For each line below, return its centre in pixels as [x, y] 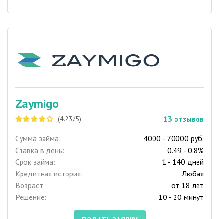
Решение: [31, 197]
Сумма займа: [38, 139]
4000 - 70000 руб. [174, 139]
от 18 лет [187, 186]
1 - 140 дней [183, 162]
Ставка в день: [40, 150]
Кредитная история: [49, 174]
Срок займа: [35, 162]
